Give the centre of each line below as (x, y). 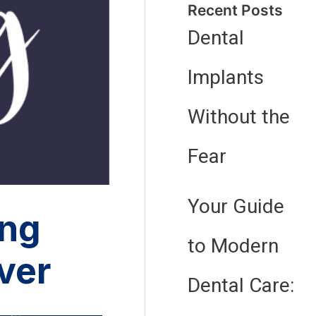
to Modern (233, 246)
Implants (226, 78)
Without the (239, 117)
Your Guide (236, 207)
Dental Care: (241, 286)
